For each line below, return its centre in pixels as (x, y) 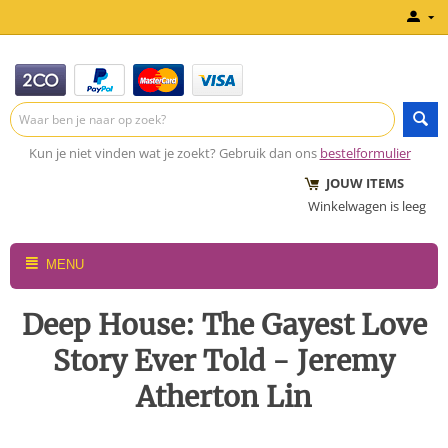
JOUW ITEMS (356, 183)
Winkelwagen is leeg (367, 206)
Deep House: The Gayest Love (224, 325)
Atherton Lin (224, 397)
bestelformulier (365, 153)
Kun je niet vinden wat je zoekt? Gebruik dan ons (172, 153)
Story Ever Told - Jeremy (224, 361)
